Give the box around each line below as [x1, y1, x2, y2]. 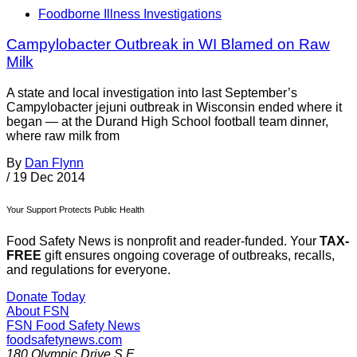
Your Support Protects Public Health [6, 204, 144, 214]
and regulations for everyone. [6, 262, 171, 277]
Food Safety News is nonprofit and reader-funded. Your [6, 233, 320, 248]
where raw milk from [6, 128, 120, 143]
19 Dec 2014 [13, 170, 85, 184]
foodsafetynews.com [6, 332, 122, 347]
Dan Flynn [25, 155, 84, 170]
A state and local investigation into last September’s [6, 85, 297, 100]
